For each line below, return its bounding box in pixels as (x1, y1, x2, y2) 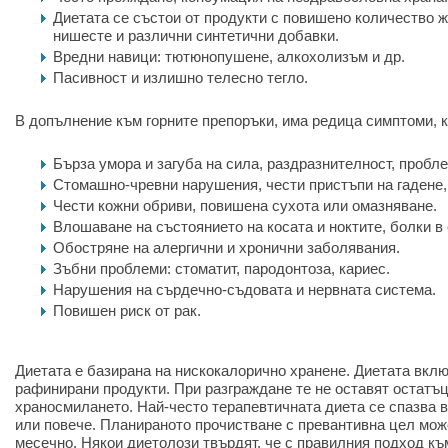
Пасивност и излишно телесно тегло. (53, 69, 308, 86)
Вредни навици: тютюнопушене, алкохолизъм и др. (53, 48, 405, 65)
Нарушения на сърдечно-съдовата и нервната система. (53, 281, 436, 298)
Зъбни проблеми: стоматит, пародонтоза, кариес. (53, 260, 390, 277)
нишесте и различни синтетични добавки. (53, 27, 339, 44)
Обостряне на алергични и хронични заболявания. (53, 239, 400, 256)
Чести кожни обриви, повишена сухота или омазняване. (53, 197, 437, 214)
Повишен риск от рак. (53, 302, 201, 319)
